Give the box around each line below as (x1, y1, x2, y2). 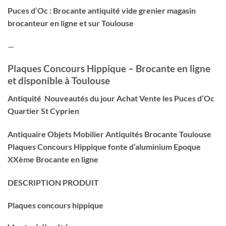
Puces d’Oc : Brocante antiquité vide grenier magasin (8, 5, 196, 15)
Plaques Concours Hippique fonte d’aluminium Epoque (8, 141, 201, 151)
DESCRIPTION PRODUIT (8, 177, 99, 187)
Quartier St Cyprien (8, 105, 79, 116)
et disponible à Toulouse (8, 75, 110, 87)
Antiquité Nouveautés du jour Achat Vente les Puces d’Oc (8, 93, 214, 103)
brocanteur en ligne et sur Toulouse (8, 18, 134, 28)
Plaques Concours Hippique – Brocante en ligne (8, 63, 210, 75)
